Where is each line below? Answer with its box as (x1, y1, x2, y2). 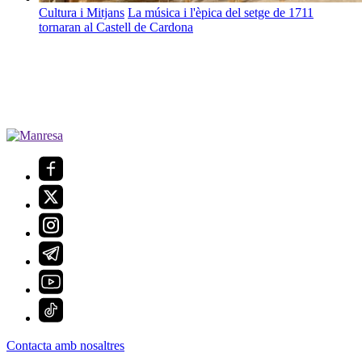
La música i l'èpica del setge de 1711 (128, 6, 314, 20)
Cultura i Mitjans (39, 6, 124, 20)
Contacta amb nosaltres (6, 339, 124, 353)
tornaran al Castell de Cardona (39, 20, 193, 35)
